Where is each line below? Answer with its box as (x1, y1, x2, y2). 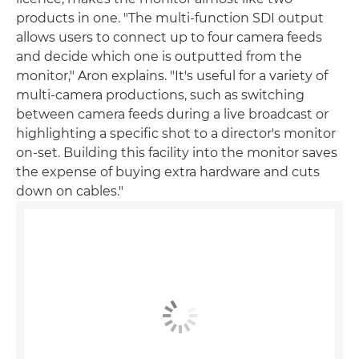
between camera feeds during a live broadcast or (16, 107, 329, 123)
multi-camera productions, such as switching (16, 87, 305, 103)
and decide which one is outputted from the (16, 49, 302, 65)
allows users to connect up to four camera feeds (16, 30, 322, 46)
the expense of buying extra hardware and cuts (16, 164, 320, 180)
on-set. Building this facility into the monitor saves (16, 145, 337, 161)
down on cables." (16, 184, 123, 200)
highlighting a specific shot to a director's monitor (16, 126, 336, 142)
